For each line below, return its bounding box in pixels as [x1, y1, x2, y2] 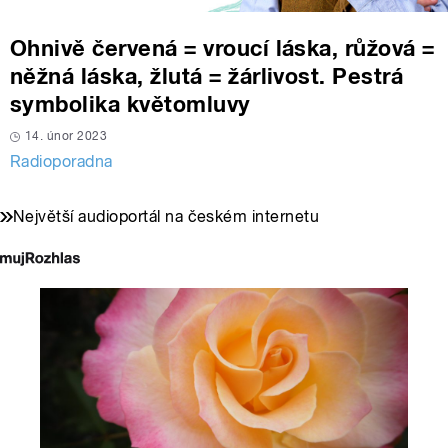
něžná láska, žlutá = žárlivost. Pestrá [10, 63, 404, 90]
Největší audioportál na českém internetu [13, 207, 320, 227]
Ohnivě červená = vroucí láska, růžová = [10, 35, 435, 62]
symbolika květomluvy [10, 91, 251, 118]
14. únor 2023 [25, 129, 108, 144]
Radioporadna [10, 152, 113, 172]
